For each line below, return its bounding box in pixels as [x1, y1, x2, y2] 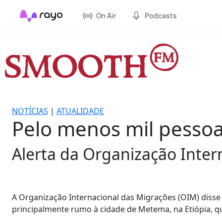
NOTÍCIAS [12, 105, 48, 116]
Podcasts [145, 11, 177, 20]
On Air [96, 11, 116, 20]
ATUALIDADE [56, 105, 104, 116]
